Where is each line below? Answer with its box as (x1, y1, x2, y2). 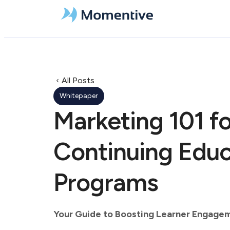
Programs (53, 167, 158, 197)
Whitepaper (60, 91, 98, 100)
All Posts (62, 75, 94, 85)
